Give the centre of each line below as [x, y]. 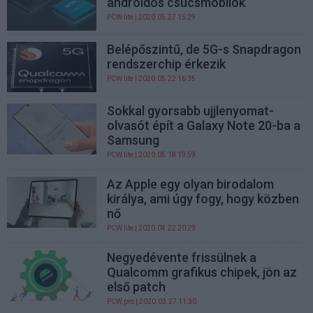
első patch [137, 287]
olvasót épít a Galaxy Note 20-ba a [204, 126]
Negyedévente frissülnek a [182, 258]
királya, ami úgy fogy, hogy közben [203, 199]
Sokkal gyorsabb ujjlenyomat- [191, 111]
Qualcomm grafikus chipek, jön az [202, 272]
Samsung [133, 140]
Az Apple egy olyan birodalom [191, 184]
